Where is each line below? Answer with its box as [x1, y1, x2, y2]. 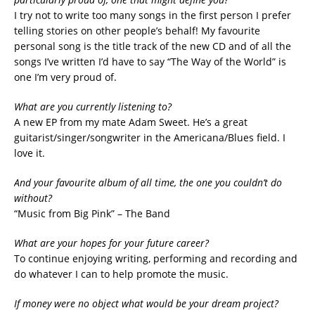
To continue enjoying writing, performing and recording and [14, 251, 297, 265]
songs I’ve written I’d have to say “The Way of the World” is [14, 54, 286, 68]
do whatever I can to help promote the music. [14, 266, 229, 281]
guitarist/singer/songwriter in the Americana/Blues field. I [14, 130, 285, 144]
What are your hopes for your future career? [14, 236, 209, 250]
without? [14, 191, 52, 205]
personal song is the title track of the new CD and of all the [14, 39, 291, 53]
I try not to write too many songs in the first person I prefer [14, 8, 291, 22]
